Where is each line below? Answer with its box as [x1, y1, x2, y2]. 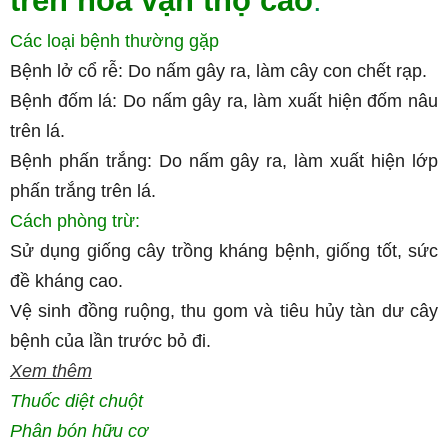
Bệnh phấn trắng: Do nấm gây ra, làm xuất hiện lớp [10, 151, 438, 171]
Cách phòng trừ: [10, 211, 140, 231]
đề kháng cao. [10, 271, 123, 291]
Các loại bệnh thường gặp [10, 31, 219, 51]
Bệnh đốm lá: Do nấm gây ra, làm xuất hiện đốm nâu [10, 91, 438, 111]
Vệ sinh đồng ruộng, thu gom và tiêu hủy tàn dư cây [10, 301, 438, 321]
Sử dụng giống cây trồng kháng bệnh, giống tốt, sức [10, 241, 438, 261]
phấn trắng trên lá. [10, 181, 156, 201]
